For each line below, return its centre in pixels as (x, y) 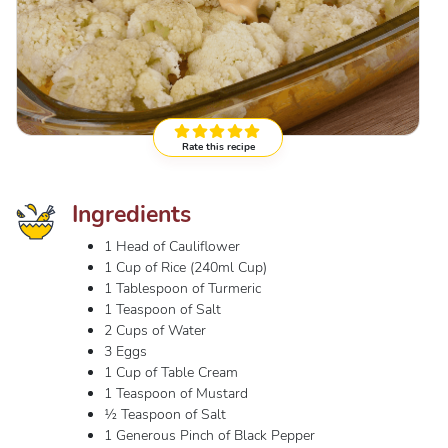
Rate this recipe (218, 147)
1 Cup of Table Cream (171, 372)
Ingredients (131, 214)
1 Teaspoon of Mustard (176, 393)
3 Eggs (127, 351)
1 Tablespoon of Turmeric (184, 288)
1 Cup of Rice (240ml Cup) (187, 267)
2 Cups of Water (157, 330)
